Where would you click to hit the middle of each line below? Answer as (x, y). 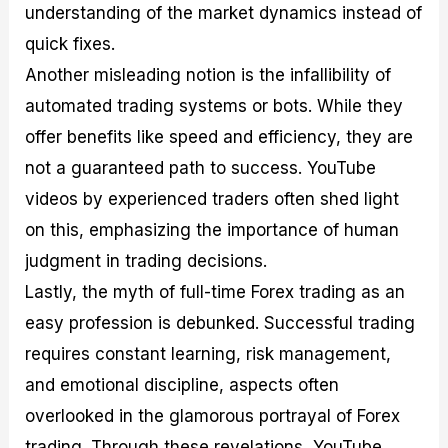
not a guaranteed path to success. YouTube (201, 167)
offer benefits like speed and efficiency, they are (219, 136)
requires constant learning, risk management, (208, 353)
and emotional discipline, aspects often (182, 384)
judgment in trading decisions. (146, 260)
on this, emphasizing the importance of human (212, 229)
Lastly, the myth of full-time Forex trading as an (215, 291)
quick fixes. (70, 43)
